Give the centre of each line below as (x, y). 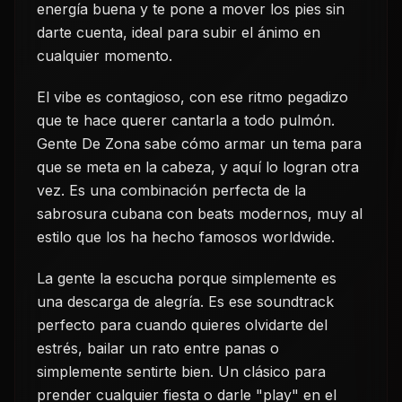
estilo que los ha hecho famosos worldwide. (186, 237)
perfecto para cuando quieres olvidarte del (182, 325)
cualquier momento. (105, 56)
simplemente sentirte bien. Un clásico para (181, 371)
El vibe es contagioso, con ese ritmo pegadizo (192, 97)
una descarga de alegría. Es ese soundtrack (185, 301)
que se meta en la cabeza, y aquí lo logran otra (198, 167)
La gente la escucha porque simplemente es (187, 278)
